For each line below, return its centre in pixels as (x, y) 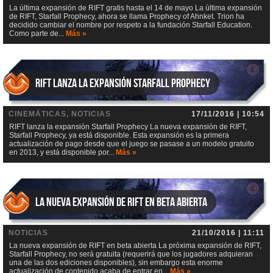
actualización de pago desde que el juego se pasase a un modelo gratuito (132, 144)
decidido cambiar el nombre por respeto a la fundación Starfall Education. (131, 25)
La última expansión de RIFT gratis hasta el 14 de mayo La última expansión (136, 8)
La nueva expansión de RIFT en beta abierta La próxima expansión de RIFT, (135, 246)
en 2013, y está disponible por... (62, 153)
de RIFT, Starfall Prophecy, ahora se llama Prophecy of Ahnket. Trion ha (127, 16)
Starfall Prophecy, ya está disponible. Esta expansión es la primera (119, 136)
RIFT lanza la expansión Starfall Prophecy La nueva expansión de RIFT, (128, 127)
